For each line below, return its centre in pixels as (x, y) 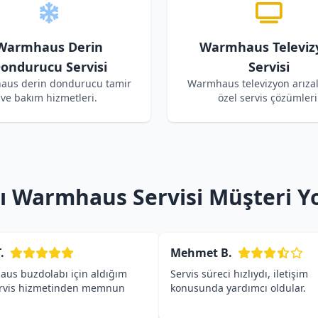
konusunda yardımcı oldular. (238, 288)
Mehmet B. (201, 253)
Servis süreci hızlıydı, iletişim (239, 274)
